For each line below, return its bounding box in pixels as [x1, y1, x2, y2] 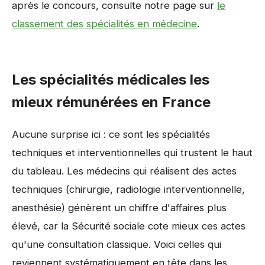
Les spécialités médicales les [12, 71, 209, 89]
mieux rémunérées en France [12, 93, 211, 111]
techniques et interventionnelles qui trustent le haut [12, 146, 253, 159]
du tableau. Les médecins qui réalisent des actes [12, 164, 237, 177]
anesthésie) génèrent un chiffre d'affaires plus [12, 201, 227, 214]
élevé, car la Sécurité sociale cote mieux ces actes [12, 219, 245, 232]
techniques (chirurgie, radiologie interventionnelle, [12, 183, 245, 195]
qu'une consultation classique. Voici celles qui [12, 238, 221, 250]
